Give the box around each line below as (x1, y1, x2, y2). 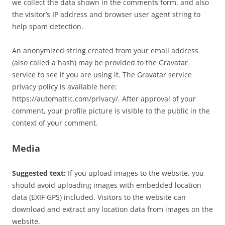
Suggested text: (12, 168, 68, 178)
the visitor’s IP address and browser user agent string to (12, 10, 200, 19)
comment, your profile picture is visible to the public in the (12, 106, 210, 116)
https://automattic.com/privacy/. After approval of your (12, 94, 196, 103)
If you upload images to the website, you (68, 168, 204, 178)
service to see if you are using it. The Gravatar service (12, 70, 192, 79)
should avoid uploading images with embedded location (12, 180, 201, 190)
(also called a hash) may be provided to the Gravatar (12, 58, 188, 67)
